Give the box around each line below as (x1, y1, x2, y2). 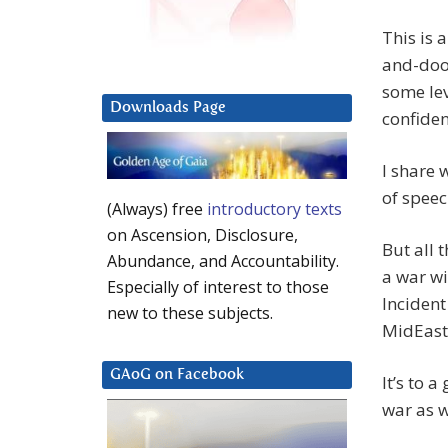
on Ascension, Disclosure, (107, 224, 298, 247)
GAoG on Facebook (110, 367, 244, 383)
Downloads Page (110, 100, 226, 116)
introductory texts (207, 198, 342, 221)
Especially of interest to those (107, 276, 329, 299)
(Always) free (107, 198, 207, 221)
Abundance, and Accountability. (107, 250, 339, 273)
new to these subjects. (107, 302, 273, 325)
